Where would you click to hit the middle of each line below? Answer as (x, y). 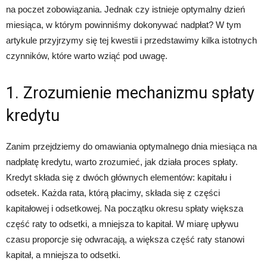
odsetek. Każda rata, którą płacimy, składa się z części (113, 193)
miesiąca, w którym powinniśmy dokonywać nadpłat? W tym (124, 25)
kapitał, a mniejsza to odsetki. (63, 255)
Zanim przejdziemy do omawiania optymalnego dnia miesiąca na (131, 146)
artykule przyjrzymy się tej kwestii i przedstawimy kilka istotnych (131, 40)
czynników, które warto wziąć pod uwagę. (87, 56)
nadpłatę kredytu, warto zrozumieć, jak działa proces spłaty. (122, 162)
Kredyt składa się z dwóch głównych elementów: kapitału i (119, 177)
